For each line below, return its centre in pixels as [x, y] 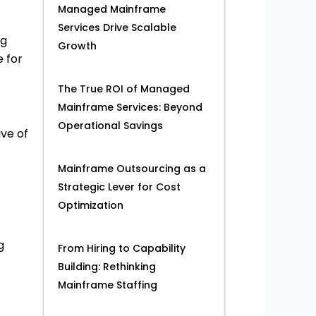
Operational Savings [110, 126]
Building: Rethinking [107, 267]
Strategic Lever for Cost [119, 187]
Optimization [91, 206]
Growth [77, 46]
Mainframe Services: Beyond [130, 108]
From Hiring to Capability [122, 249]
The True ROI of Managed [124, 89]
